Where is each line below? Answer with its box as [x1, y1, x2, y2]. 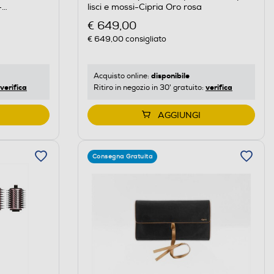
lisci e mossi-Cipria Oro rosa [87, 2, 202, 13]
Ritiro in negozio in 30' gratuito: [93, 83, 206, 92]
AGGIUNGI [157, 109, 201, 120]
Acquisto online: [93, 71, 151, 81]
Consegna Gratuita [92, 152, 153, 160]
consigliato [123, 34, 166, 44]
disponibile [150, 70, 190, 81]
